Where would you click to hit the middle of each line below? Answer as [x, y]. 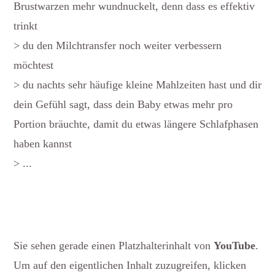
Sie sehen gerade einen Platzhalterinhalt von [114, 245]
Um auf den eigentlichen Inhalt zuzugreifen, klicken [130, 265]
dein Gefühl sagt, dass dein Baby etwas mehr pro [123, 104]
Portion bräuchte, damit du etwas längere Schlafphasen [136, 124]
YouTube [234, 245]
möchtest [33, 65]
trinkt [25, 25]
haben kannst [43, 143]
